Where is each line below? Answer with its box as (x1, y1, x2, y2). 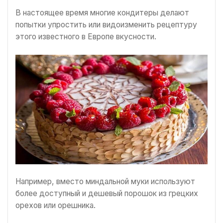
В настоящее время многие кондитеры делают (15, 8, 189, 18)
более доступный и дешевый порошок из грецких (15, 189, 198, 199)
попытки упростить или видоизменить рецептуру (15, 20, 197, 30)
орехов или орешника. (15, 201, 96, 211)
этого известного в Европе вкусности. (15, 32, 156, 42)
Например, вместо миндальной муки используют (15, 177, 195, 187)
